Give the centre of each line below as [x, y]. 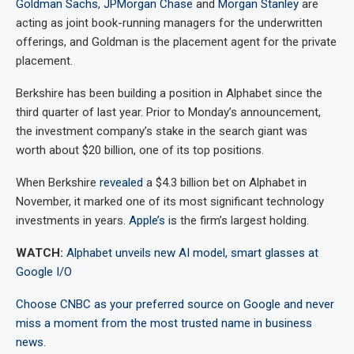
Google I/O [44, 272]
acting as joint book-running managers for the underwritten [169, 23]
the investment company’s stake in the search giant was [162, 132]
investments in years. [72, 221]
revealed [121, 183]
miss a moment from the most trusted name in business [164, 324]
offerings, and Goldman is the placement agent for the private [176, 42]
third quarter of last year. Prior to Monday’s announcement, [168, 113]
